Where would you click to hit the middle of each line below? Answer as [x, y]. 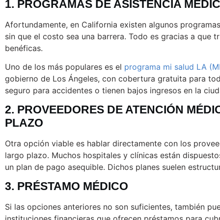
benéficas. [24, 48]
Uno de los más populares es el [65, 67]
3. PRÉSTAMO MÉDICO [67, 186]
